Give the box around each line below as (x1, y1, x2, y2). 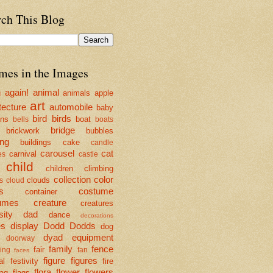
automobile (49, 101, 93, 112)
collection (53, 174, 91, 185)
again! (4, 87, 29, 97)
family (49, 243, 73, 254)
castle (78, 150, 98, 158)
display (10, 220, 38, 231)
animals (63, 88, 91, 97)
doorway (6, 234, 35, 242)
